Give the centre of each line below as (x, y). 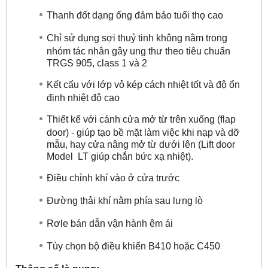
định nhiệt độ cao (83, 97)
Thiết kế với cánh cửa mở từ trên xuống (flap (141, 119)
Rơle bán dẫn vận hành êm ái (110, 223)
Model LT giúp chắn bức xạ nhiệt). (120, 156)
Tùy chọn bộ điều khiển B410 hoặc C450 (133, 246)
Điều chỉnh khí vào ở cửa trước (113, 178)
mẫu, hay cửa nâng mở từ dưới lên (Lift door (141, 144)
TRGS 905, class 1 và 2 (97, 63)
